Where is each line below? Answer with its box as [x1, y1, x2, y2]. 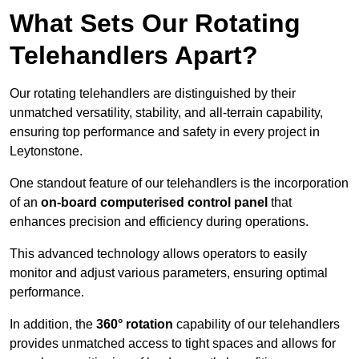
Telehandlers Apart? [10, 41, 258, 71]
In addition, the [10, 317, 96, 332]
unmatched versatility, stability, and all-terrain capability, [10, 106, 323, 120]
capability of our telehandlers [173, 317, 340, 332]
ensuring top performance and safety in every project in [10, 125, 320, 139]
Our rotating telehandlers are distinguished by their [10, 87, 296, 101]
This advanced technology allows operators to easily [10, 247, 307, 261]
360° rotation [96, 317, 173, 332]
